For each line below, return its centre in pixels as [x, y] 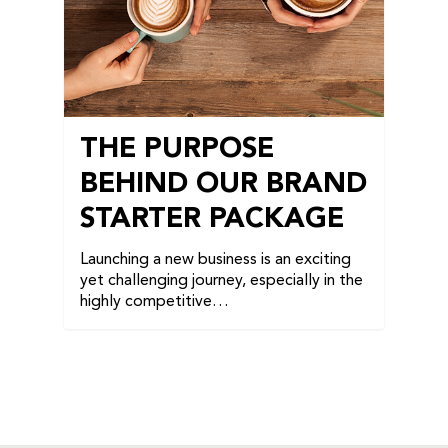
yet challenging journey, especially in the [221, 281]
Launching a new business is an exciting [215, 260]
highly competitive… [154, 302]
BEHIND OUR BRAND [223, 185]
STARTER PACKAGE [212, 220]
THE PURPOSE [177, 150]
